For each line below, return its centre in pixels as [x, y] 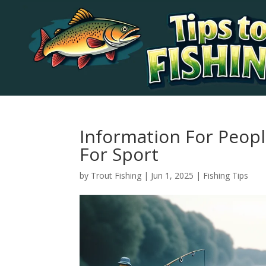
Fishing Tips [226, 175]
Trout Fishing [116, 175]
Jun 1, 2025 [172, 175]
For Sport [119, 154]
